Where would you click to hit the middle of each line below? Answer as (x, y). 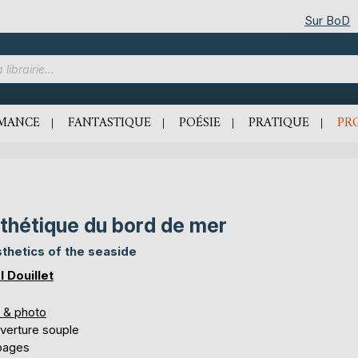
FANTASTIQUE (109, 123)
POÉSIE (200, 123)
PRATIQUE (279, 123)
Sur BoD (328, 20)
